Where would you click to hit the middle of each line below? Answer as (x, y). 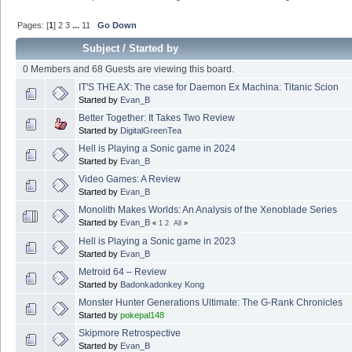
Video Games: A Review (130, 179)
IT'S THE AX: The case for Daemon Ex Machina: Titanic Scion (209, 87)
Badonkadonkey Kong (162, 284)
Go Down (117, 25)
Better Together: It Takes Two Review (157, 117)
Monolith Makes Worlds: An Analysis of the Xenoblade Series (208, 209)
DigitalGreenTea (151, 130)
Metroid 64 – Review (123, 271)
